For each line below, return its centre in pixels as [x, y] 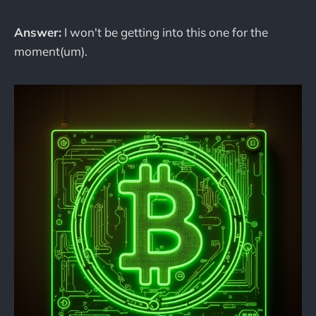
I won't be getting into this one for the [165, 32]
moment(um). [51, 51]
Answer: [38, 32]
